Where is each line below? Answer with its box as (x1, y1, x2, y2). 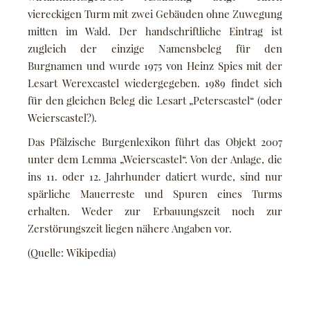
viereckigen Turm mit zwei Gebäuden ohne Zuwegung (28, 6, 282, 21)
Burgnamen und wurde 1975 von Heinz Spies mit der (28, 58, 282, 73)
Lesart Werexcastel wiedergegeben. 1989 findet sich (28, 75, 282, 90)
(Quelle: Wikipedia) (28, 245, 116, 259)
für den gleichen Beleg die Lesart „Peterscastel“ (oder (28, 93, 282, 107)
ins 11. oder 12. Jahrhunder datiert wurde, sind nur (28, 169, 282, 183)
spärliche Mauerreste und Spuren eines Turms (28, 186, 282, 201)
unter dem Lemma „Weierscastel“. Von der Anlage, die (28, 152, 282, 166)
